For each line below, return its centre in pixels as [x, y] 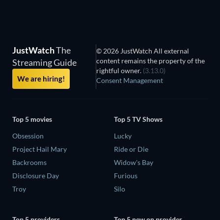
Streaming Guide [44, 62]
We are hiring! [41, 78]
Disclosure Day [36, 176]
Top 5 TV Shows [138, 119]
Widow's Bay [134, 163]
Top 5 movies [32, 119]
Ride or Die [131, 149]
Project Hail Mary [40, 149]
